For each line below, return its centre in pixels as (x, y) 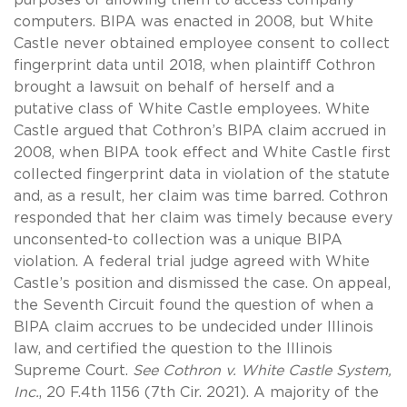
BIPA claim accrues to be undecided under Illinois (194, 327)
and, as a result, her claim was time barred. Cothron (201, 196)
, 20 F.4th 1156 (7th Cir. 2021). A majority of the (209, 392)
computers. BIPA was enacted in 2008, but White (194, 21)
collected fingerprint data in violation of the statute (202, 174)
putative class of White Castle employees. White (192, 109)
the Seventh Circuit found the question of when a (194, 305)
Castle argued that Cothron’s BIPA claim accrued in (200, 130)
